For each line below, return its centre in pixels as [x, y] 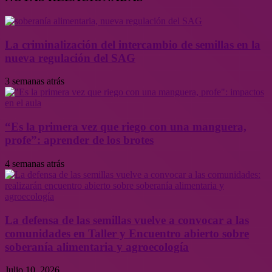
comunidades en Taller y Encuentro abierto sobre [127, 233]
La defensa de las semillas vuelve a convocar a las [127, 220]
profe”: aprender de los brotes [79, 140]
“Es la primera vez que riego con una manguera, [126, 127]
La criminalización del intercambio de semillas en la [133, 44]
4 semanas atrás [35, 163]
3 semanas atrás [35, 81]
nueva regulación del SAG [70, 58]
